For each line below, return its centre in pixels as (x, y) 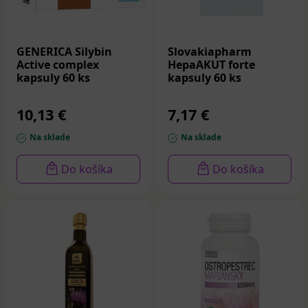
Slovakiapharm (210, 52)
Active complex (58, 65)
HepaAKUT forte (211, 65)
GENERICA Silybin (64, 52)
